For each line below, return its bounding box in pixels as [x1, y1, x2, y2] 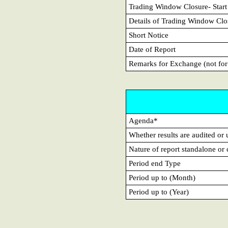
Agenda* [129, 117, 158, 125]
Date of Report [129, 45, 176, 53]
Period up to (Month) [129, 174, 195, 182]
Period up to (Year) [129, 188, 189, 196]
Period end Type [129, 159, 181, 167]
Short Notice [129, 31, 168, 39]
